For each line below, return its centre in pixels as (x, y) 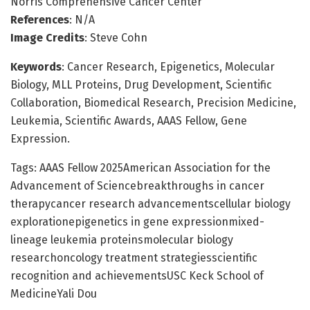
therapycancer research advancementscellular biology (151, 204)
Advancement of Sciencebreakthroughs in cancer (137, 186)
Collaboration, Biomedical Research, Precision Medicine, (153, 103)
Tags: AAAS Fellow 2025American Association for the (140, 168)
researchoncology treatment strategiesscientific (134, 258)
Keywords (36, 67)
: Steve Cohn (116, 38)
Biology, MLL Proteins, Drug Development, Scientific (141, 85)
